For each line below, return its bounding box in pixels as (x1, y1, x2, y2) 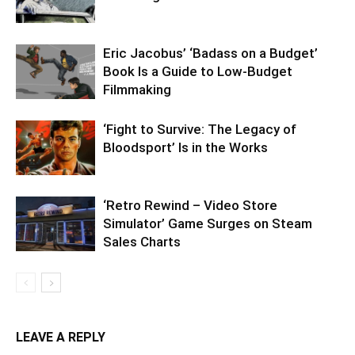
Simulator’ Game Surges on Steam (103, 216, 312, 232)
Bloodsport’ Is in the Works (103, 139, 268, 156)
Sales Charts (103, 234, 181, 250)
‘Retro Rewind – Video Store (103, 197, 277, 214)
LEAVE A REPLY (16, 330, 105, 345)
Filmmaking (103, 82, 171, 98)
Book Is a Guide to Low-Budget (103, 63, 292, 80)
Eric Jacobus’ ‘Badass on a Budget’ (103, 45, 318, 62)
